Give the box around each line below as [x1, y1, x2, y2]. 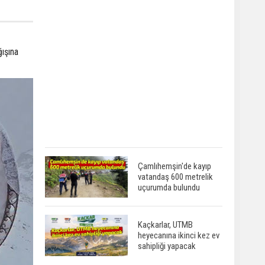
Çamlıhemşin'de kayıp [138, 160, 211, 172]
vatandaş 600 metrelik [138, 171, 213, 182]
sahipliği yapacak [138, 240, 196, 251]
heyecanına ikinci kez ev [138, 230, 219, 241]
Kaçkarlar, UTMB [138, 219, 193, 230]
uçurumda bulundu [138, 182, 200, 193]
